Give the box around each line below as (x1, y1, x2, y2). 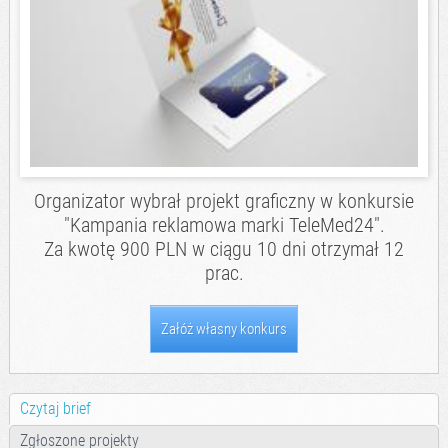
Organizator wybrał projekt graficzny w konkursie (34, 189, 414, 214)
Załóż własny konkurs (161, 320, 287, 339)
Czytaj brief (19, 399, 91, 419)
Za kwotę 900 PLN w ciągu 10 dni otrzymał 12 (44, 237, 404, 262)
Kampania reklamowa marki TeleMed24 (69, 213, 374, 238)
